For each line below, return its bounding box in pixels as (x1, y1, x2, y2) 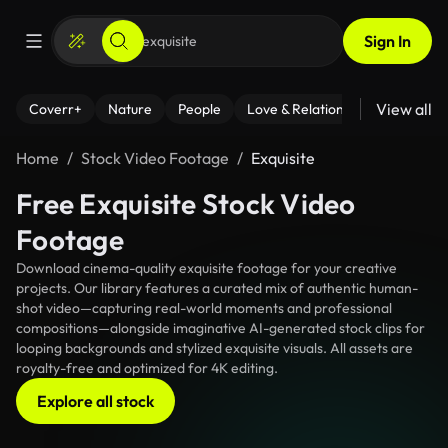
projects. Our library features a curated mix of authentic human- (16, 279, 418, 297)
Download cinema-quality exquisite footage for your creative (16, 259, 397, 277)
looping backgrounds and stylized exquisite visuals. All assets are (16, 339, 413, 357)
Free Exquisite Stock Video (16, 186, 356, 221)
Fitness (401, 100, 445, 118)
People (178, 100, 221, 118)
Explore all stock (37, 391, 154, 411)
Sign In (364, 31, 411, 51)
